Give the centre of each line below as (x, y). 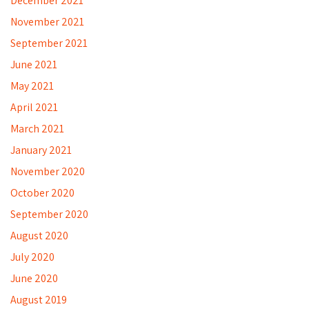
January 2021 (41, 150)
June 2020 (34, 278)
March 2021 (37, 128)
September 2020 (49, 214)
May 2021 (32, 86)
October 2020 (42, 192)
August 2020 (39, 235)
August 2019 (39, 299)
